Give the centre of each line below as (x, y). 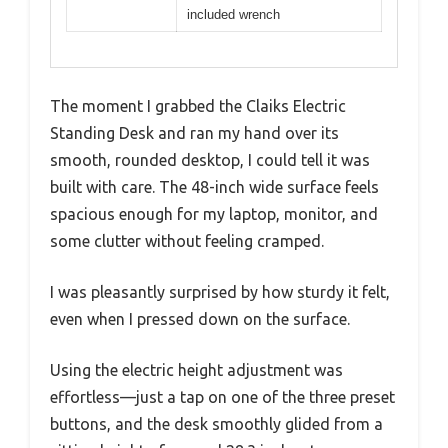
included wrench (233, 15)
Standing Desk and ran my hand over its (194, 132)
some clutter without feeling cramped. (187, 240)
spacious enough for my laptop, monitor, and (214, 213)
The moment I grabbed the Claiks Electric (198, 105)
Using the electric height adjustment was (196, 369)
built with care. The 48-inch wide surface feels (214, 186)
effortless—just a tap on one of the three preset (222, 396)
